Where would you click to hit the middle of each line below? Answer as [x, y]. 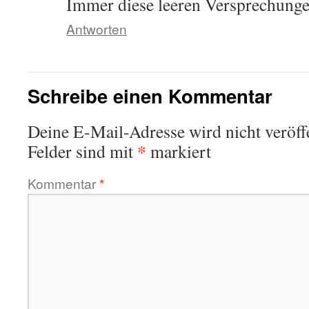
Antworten [97, 29]
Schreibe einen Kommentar [150, 96]
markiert [179, 151]
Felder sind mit [82, 151]
